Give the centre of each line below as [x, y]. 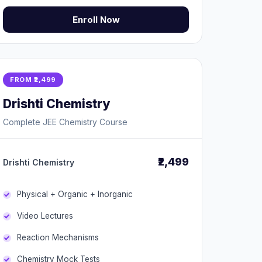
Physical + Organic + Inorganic [75, 194]
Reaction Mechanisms [58, 237]
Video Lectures [45, 216]
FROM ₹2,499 [33, 80]
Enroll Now [96, 20]
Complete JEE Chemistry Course [65, 122]
